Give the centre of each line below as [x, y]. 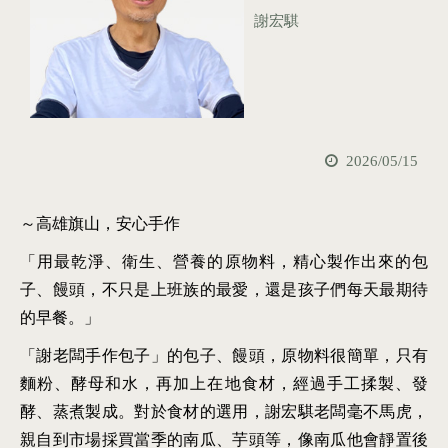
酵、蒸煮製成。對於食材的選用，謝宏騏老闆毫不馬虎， [224, 411]
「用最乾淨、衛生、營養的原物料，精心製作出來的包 [224, 261]
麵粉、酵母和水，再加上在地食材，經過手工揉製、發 [224, 383]
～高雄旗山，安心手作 [100, 223]
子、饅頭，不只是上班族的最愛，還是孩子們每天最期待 [224, 289]
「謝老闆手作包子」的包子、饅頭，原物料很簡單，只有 [224, 355]
